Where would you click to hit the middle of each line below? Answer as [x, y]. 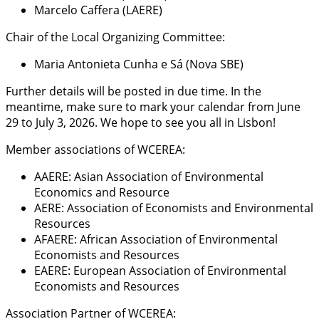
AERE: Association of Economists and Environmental [174, 208]
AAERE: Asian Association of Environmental [149, 176]
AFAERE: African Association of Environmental [156, 239]
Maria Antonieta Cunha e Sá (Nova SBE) [139, 64]
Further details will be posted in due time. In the [134, 91]
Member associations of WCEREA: [95, 149]
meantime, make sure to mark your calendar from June [153, 106]
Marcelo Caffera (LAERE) [98, 10]
